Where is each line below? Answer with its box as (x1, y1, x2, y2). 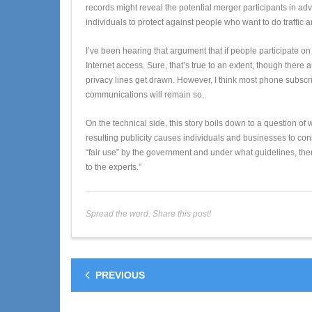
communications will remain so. (86, 89, 204, 100)
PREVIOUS (95, 269, 145, 281)
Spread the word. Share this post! (86, 208, 211, 219)
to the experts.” (86, 162, 141, 172)
